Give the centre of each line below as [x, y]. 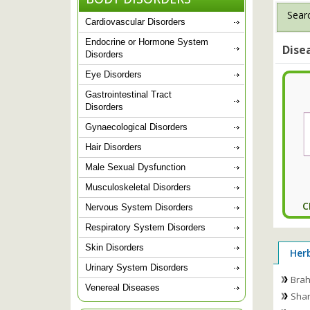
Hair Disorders [113, 147]
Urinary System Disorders [137, 267]
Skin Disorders [115, 247]
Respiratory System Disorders [145, 227]
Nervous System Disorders [139, 207]
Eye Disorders [113, 74]
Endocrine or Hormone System [147, 42]
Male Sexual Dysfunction [135, 167]
